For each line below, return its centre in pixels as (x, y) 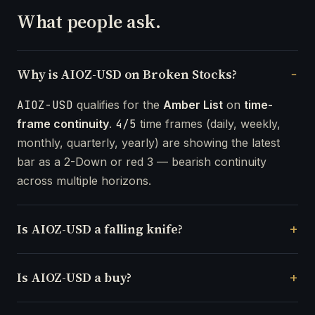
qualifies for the (118, 104)
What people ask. (89, 21)
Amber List (193, 104)
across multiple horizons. (84, 180)
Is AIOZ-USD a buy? (75, 277)
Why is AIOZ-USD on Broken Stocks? (127, 74)
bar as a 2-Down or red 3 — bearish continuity (142, 161)
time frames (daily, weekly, (208, 123)
